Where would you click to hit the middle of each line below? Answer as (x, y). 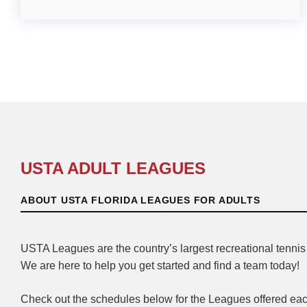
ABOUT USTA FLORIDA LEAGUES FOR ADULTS (140, 200)
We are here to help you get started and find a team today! (160, 265)
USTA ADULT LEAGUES (113, 168)
